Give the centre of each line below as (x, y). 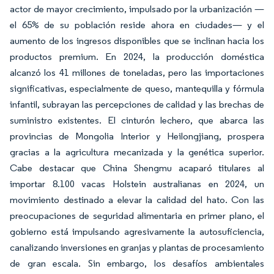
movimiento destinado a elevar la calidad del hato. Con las (137, 200)
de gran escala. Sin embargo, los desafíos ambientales (137, 264)
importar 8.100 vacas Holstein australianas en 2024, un (137, 184)
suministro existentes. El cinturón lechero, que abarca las (137, 120)
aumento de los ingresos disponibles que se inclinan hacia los (137, 41)
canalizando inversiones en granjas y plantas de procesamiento (137, 248)
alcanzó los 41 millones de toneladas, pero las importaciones (137, 73)
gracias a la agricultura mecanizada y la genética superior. (137, 152)
